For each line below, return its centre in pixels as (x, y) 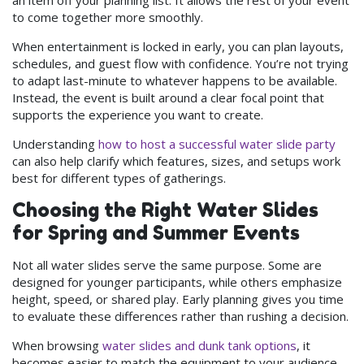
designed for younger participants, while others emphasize (177, 282)
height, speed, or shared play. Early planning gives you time (178, 299)
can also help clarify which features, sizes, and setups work (176, 160)
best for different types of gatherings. (119, 178)
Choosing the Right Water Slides (165, 210)
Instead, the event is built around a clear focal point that (168, 97)
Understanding (55, 143)
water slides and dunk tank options (199, 345)
